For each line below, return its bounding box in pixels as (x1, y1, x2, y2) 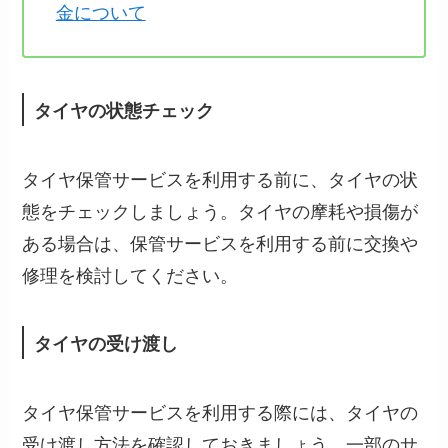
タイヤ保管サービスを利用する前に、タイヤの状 (22, 165, 419, 192)
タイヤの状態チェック (34, 97, 215, 124)
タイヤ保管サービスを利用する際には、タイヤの (22, 397, 419, 424)
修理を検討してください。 (22, 261, 239, 288)
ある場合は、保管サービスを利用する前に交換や (22, 229, 419, 256)
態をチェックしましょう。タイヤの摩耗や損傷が (22, 197, 419, 224)
